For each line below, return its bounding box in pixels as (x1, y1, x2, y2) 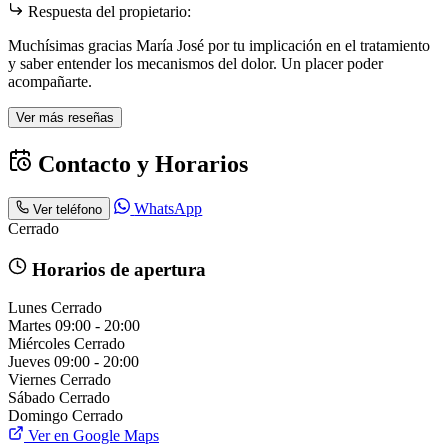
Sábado (8, 388, 55, 406)
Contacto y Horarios (32, 150, 248, 177)
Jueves (8, 352, 50, 370)
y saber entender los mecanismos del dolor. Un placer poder (8, 54, 383, 72)
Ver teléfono (33, 201, 103, 217)
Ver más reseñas (16, 109, 114, 125)
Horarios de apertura (26, 258, 206, 280)
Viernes (8, 370, 56, 388)
